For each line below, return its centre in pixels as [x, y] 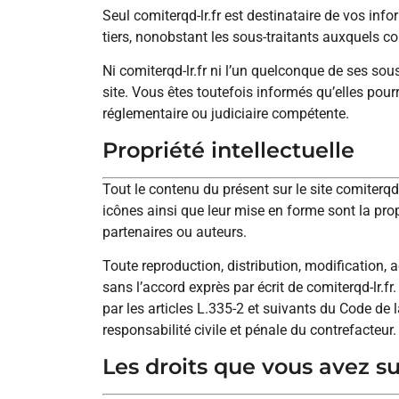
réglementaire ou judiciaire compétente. [226, 114]
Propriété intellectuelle [228, 150]
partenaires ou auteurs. [175, 232]
